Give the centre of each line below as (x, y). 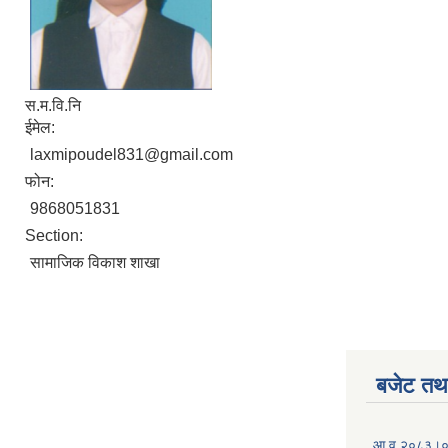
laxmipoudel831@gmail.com (131, 155)
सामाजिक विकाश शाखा (95, 263)
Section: (56, 236)
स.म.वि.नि (53, 106)
